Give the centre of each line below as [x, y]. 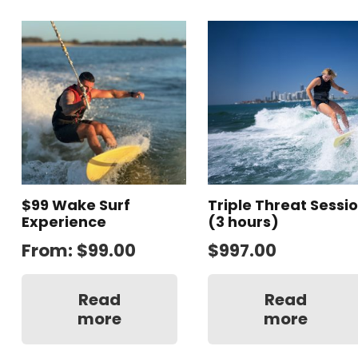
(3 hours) [243, 221]
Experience [64, 221]
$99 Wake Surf [76, 205]
